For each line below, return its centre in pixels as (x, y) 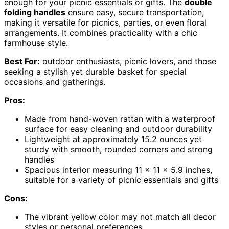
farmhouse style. (36, 43)
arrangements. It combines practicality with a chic (101, 33)
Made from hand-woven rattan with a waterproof (120, 119)
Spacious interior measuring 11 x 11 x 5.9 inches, (118, 170)
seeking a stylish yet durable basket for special (95, 72)
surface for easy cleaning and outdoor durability (118, 129)
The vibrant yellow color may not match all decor (120, 217)
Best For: (22, 62)
